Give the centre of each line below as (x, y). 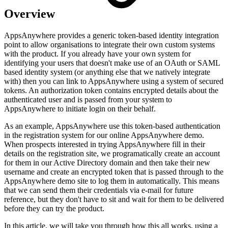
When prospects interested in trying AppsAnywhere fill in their (105, 144)
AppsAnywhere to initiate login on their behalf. (80, 108)
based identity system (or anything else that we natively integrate (107, 72)
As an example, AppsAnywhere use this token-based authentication (112, 126)
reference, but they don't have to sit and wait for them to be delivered (114, 199)
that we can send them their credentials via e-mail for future (99, 190)
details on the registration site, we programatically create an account (112, 153)
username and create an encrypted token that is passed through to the (114, 172)
